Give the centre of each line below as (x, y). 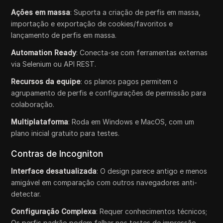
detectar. (26, 194)
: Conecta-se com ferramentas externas (142, 52)
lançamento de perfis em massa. (64, 35)
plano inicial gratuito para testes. (65, 133)
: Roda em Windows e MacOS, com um (131, 121)
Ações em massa (41, 12)
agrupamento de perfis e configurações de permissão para (109, 93)
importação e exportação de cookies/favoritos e (92, 23)
